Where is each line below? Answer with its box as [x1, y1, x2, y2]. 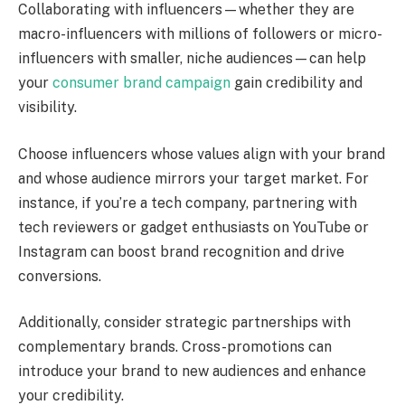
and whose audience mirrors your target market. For [18, 169, 369, 187]
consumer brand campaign [52, 74, 231, 92]
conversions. [18, 267, 101, 285]
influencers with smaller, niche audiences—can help [18, 50, 366, 68]
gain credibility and [231, 74, 363, 92]
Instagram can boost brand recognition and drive [18, 242, 344, 260]
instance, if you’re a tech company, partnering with [18, 193, 357, 212]
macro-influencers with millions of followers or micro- [18, 25, 382, 43]
